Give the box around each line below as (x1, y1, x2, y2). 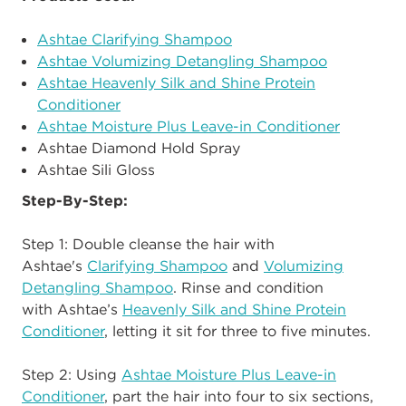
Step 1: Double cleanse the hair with (22, 234, 275, 253)
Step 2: (22, 364, 76, 383)
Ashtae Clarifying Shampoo (37, 29, 232, 48)
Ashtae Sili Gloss (37, 159, 155, 179)
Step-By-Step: (22, 190, 128, 209)
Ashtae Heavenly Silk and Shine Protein (37, 72, 315, 92)
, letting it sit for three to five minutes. (104, 321, 375, 340)
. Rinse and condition (173, 277, 324, 296)
